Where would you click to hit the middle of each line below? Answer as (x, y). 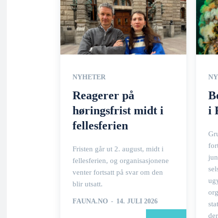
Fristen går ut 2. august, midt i (118, 149)
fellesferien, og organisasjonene (121, 160)
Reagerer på (103, 95)
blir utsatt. (88, 184)
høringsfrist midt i (118, 110)
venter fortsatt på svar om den (118, 172)
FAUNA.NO (90, 201)
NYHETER (89, 77)
